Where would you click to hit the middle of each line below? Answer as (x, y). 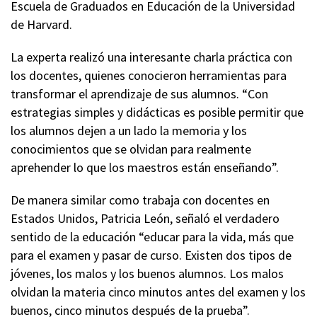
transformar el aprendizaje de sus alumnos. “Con (139, 94)
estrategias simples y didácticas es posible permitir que (157, 112)
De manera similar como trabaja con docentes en (140, 200)
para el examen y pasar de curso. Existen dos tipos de (151, 255)
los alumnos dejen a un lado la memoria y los (129, 131)
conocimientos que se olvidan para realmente (131, 149)
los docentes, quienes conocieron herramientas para (149, 75)
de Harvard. (41, 24)
